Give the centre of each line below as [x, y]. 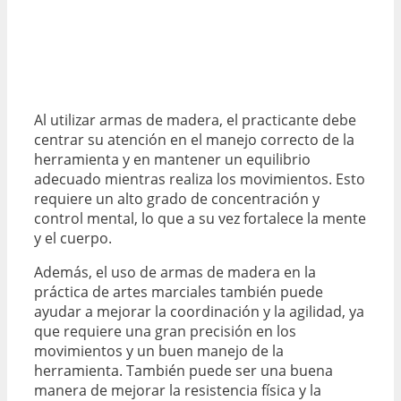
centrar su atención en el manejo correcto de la [194, 139]
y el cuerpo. [73, 238]
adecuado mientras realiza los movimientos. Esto [200, 179]
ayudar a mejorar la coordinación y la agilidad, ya [199, 311]
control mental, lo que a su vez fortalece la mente [200, 218]
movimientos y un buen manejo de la [159, 350]
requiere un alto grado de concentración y [177, 198]
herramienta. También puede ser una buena [183, 370]
